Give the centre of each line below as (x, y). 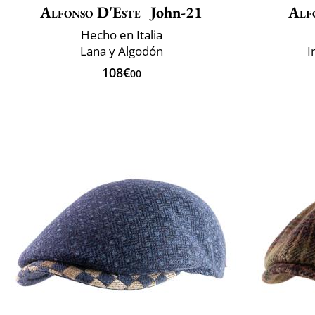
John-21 (174, 13)
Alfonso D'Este (90, 13)
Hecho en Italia (121, 35)
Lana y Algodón (121, 51)
